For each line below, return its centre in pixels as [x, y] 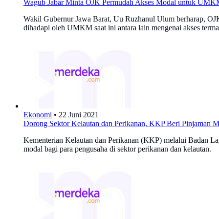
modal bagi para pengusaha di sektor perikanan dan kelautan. [117, 149]
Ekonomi [38, 114]
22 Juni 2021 [79, 114]
